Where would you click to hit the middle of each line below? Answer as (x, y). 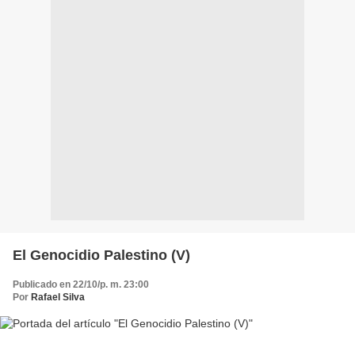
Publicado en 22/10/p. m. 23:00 (81, 285)
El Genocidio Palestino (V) (101, 256)
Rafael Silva (58, 298)
